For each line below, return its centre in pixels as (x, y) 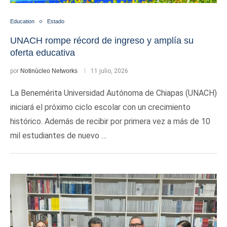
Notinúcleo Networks (49, 71)
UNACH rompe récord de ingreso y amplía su (102, 41)
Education (22, 21)
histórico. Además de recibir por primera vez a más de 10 (110, 121)
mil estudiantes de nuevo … (58, 136)
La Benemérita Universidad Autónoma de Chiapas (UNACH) (113, 93)
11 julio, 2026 (109, 71)
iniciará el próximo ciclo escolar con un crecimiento (100, 107)
